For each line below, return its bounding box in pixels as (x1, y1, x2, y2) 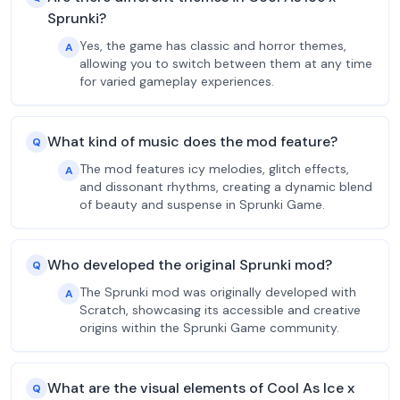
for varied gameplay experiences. (79, 73, 274, 89)
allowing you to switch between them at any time (79, 55, 372, 71)
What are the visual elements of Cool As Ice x (47, 379, 354, 397)
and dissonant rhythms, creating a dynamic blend (79, 179, 372, 195)
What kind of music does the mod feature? (47, 132, 337, 151)
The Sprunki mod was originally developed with (79, 284, 356, 300)
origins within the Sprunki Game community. (79, 320, 339, 336)
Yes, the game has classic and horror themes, (79, 37, 346, 54)
